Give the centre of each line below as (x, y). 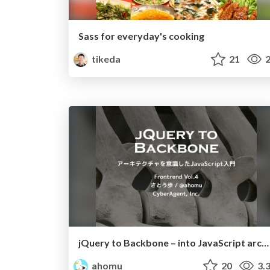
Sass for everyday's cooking (141, 36)
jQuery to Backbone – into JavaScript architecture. (265, 243)
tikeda (105, 59)
